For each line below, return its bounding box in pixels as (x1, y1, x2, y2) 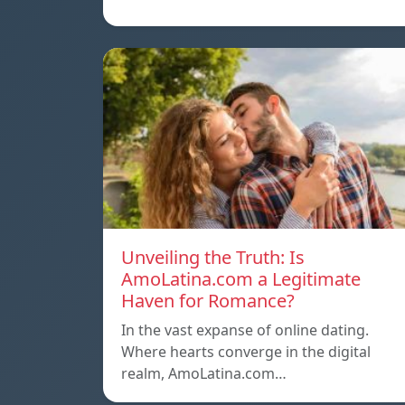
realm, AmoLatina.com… (121, 363, 287, 383)
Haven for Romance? (121, 287, 295, 313)
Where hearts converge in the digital (121, 341, 371, 362)
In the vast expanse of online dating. (121, 319, 369, 340)
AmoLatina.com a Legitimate (121, 266, 361, 291)
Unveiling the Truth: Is (121, 244, 305, 269)
